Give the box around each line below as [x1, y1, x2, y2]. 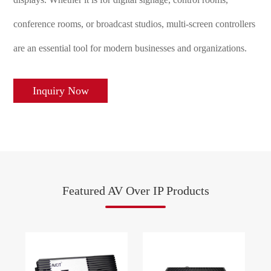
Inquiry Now [32, 84, 89, 97]
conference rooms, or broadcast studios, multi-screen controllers [13, 19, 256, 29]
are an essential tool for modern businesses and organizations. [13, 43, 247, 53]
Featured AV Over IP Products [62, 184, 209, 197]
